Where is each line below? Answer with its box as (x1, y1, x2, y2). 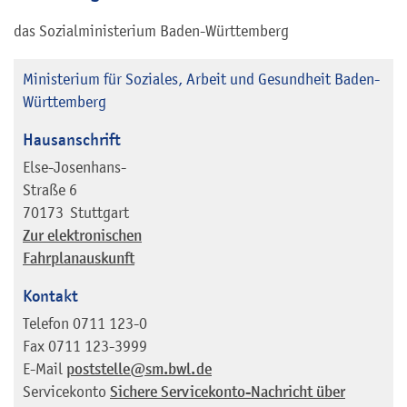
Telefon (23, 313, 69, 333)
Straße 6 (23, 180, 77, 199)
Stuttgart (70, 203, 129, 222)
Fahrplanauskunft (23, 248, 134, 268)
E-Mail (23, 359, 63, 378)
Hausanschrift (23, 129, 121, 151)
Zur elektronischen (23, 225, 142, 245)
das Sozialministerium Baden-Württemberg (14, 22, 289, 41)
